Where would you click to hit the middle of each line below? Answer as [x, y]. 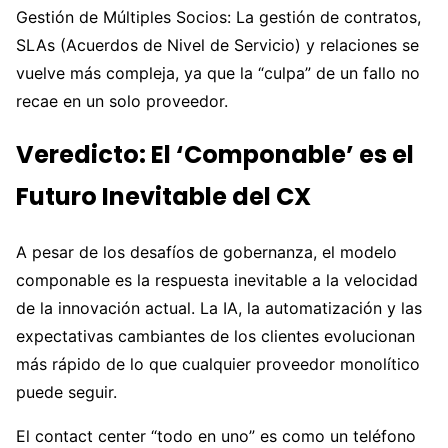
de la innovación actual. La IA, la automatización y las [219, 308]
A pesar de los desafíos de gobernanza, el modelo [206, 252]
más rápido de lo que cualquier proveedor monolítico [218, 364]
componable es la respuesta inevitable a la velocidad [217, 280]
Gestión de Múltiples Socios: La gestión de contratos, [218, 16]
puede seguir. [66, 392]
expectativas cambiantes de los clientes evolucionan [215, 336]
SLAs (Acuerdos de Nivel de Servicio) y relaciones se [217, 44]
